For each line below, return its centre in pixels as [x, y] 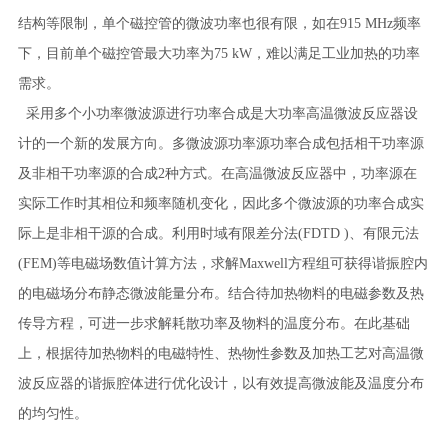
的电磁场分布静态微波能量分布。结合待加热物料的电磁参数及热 [220, 293]
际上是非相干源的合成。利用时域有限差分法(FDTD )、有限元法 [218, 233]
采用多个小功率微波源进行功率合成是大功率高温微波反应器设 [217, 113]
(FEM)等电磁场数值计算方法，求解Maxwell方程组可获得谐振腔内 [222, 263]
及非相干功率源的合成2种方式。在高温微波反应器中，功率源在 [217, 173]
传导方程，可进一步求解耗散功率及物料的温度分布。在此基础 [213, 323]
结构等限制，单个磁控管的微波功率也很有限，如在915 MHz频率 [219, 23]
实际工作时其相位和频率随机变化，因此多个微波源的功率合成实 [220, 203]
